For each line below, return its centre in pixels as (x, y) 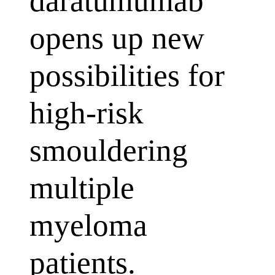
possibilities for (127, 76)
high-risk (87, 113)
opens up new (117, 38)
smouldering (109, 150)
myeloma (88, 225)
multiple (82, 188)
